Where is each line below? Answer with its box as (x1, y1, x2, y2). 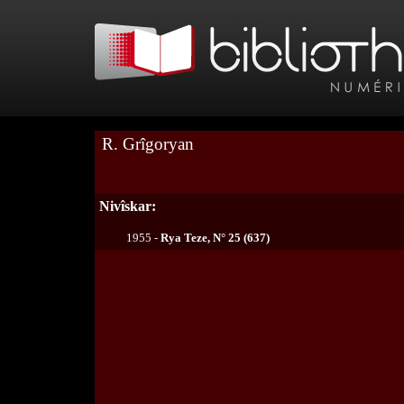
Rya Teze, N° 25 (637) (161, 231, 270, 244)
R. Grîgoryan (102, 134, 194, 153)
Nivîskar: (99, 198, 156, 214)
